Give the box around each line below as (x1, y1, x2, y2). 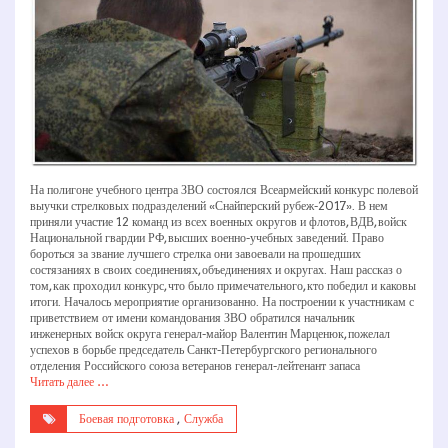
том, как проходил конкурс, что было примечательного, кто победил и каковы (30, 277, 416, 293)
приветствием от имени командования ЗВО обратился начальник (30, 309, 355, 325)
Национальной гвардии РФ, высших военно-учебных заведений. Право (30, 229, 384, 245)
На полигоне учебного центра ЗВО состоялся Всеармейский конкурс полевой (30, 181, 418, 197)
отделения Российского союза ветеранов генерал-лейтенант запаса (30, 357, 360, 373)
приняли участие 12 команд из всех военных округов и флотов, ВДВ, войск (30, 213, 407, 229)
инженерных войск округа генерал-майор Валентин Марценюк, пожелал (30, 325, 390, 341)
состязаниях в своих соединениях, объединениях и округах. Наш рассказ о (30, 261, 402, 277)
